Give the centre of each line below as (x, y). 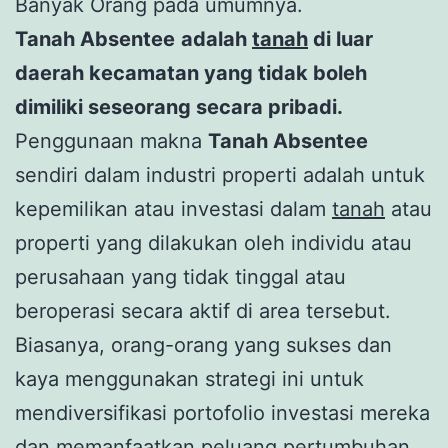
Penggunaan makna (111, 140)
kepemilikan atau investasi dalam (173, 208)
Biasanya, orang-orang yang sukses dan (203, 344)
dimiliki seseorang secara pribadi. (181, 106)
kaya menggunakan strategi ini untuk (189, 378)
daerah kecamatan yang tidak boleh (191, 72)
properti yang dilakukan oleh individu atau (213, 242)
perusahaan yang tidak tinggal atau (180, 276)
